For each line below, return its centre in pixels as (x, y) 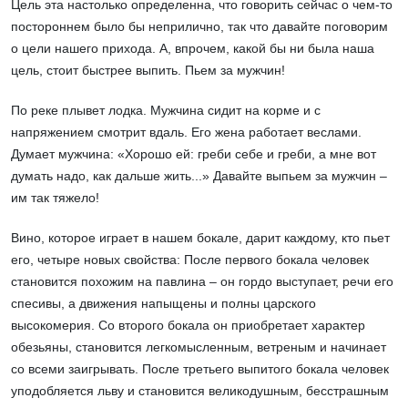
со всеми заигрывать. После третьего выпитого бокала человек (200, 369)
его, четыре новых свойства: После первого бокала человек (190, 260)
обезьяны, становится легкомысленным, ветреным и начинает (199, 347)
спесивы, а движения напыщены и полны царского (163, 304)
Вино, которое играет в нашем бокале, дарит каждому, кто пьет (200, 238)
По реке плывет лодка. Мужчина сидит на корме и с (166, 111)
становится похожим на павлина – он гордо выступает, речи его (202, 282)
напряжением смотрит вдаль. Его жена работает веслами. (186, 133)
